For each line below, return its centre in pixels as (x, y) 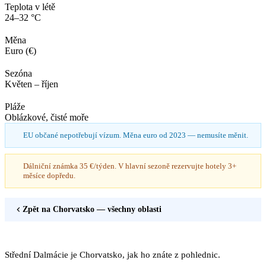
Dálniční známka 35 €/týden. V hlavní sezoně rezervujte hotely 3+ (130, 166)
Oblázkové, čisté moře (47, 117)
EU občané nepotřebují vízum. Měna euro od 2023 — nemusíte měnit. (136, 135)
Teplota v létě (30, 7)
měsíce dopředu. (49, 175)
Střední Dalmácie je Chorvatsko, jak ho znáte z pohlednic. (113, 254)
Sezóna (18, 73)
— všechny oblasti (128, 209)
